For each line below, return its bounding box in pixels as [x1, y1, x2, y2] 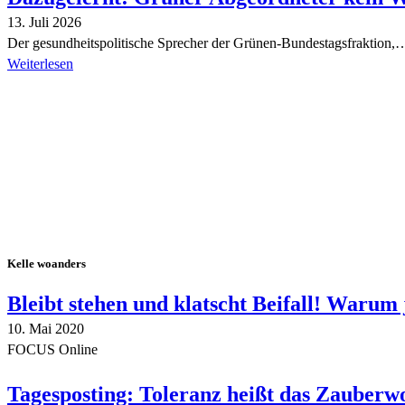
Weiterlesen [7, 56, 73, 72]
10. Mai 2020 [7, 320, 84, 336]
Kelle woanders [7, 257, 86, 271]
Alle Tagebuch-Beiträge [7, 81, 144, 98]
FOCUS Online [7, 341, 98, 357]
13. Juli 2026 [7, 14, 81, 31]
